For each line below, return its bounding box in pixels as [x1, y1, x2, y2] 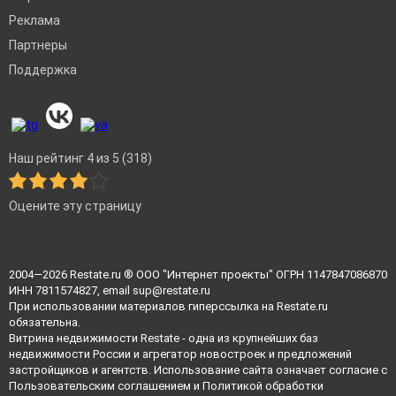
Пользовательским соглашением [9, 379, 191, 393]
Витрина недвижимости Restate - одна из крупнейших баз [9, 331, 318, 346]
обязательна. [9, 316, 80, 330]
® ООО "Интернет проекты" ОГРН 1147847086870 [121, 268, 387, 282]
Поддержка [9, 63, 77, 78]
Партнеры [9, 38, 67, 53]
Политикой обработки [202, 379, 324, 393]
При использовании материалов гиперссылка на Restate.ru [9, 300, 328, 314]
